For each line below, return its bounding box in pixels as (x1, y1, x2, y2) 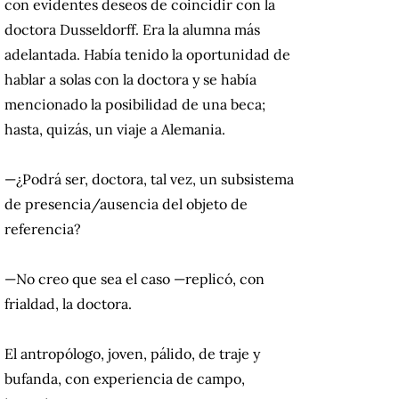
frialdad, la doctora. (4, 295, 132, 313)
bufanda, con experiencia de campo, (4, 370, 245, 388)
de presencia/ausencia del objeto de (4, 195, 248, 214)
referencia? (4, 220, 81, 239)
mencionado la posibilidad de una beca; (4, 95, 265, 114)
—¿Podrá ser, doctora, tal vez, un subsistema (4, 170, 294, 189)
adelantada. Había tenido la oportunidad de (4, 45, 290, 64)
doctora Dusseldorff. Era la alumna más (4, 20, 260, 39)
